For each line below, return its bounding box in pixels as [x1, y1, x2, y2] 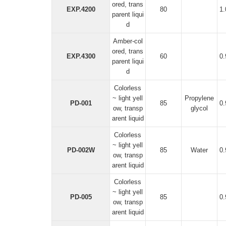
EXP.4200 [66, 6, 95, 13]
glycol [191, 104, 208, 112]
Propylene [185, 94, 214, 102]
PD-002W [67, 146, 95, 154]
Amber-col [112, 37, 143, 45]
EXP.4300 [66, 52, 95, 60]
